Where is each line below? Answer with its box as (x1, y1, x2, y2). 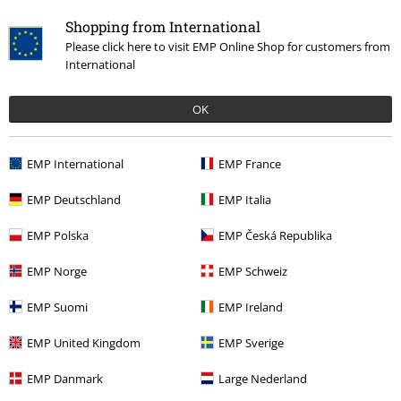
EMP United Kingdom (27, 334, 141, 351)
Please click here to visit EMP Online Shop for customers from (65, 38, 390, 55)
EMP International (27, 155, 124, 172)
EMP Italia (218, 191, 271, 208)
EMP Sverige (218, 334, 284, 351)
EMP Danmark (27, 370, 103, 387)
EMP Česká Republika (218, 226, 332, 243)
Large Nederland (218, 370, 307, 387)
